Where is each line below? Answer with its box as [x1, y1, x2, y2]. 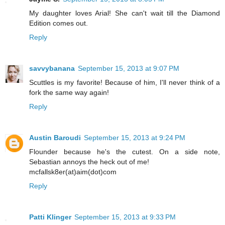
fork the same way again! [29, 88, 109, 96]
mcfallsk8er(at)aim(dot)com [29, 167, 117, 176]
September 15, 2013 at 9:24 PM [84, 133, 185, 142]
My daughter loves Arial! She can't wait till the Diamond [29, 9, 220, 17]
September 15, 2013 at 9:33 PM [74, 212, 176, 221]
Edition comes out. [29, 19, 88, 27]
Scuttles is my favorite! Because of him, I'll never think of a [29, 78, 220, 86]
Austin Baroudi [29, 133, 81, 142]
